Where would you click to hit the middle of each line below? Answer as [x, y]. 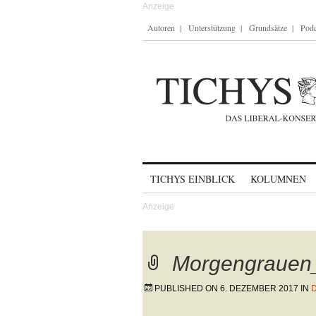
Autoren [161, 28]
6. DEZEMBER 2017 [259, 288]
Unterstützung [212, 28]
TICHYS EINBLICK [193, 179]
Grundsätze [268, 28]
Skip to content [180, 172]
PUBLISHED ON [187, 288]
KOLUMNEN [278, 179]
